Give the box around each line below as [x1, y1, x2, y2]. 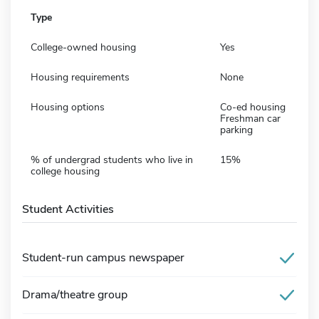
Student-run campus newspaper [22, 249, 184, 266]
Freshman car [220, 111, 281, 125]
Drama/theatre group [22, 286, 127, 303]
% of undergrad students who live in [31, 152, 193, 167]
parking [220, 122, 253, 137]
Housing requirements [31, 70, 130, 84]
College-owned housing [31, 40, 136, 54]
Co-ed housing [220, 100, 286, 114]
